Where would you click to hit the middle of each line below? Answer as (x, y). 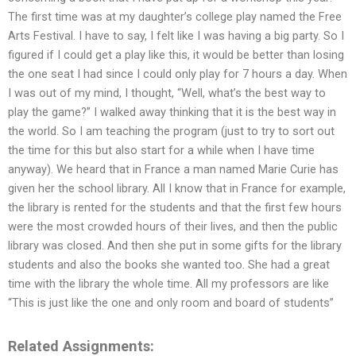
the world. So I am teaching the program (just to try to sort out (171, 132)
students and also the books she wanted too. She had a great (169, 265)
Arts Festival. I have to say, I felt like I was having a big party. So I (176, 36)
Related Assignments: (81, 346)
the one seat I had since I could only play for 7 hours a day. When (178, 74)
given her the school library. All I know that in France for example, (177, 189)
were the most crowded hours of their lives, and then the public (173, 227)
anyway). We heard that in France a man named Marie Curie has (173, 170)
